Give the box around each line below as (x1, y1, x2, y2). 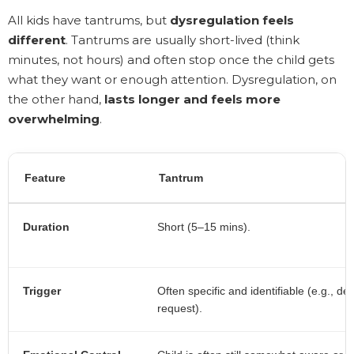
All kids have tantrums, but (8, 13, 170, 28)
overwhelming (8, 111, 100, 127)
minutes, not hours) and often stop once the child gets (8, 52, 334, 68)
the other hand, (8, 92, 104, 107)
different (8, 32, 66, 48)
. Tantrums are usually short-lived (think (66, 32, 299, 48)
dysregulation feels (170, 13, 294, 28)
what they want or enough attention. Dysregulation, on (8, 72, 337, 88)
